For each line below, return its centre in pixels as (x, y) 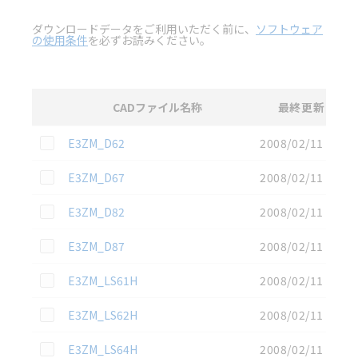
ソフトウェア (289, 28)
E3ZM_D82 (96, 211)
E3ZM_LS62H (103, 314)
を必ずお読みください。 (149, 40)
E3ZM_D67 (96, 177)
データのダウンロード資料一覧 (149, 131)
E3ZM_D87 (96, 246)
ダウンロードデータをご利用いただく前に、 (144, 28)
